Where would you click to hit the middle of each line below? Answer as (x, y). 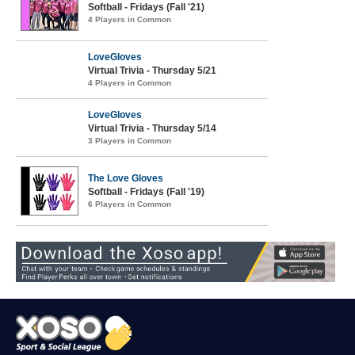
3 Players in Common (130, 140)
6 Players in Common (130, 204)
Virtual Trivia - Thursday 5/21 (152, 70)
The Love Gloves (126, 178)
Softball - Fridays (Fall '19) (146, 191)
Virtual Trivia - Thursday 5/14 (152, 128)
